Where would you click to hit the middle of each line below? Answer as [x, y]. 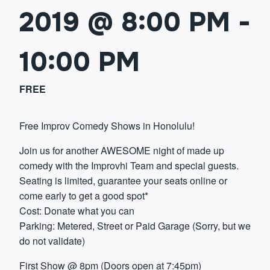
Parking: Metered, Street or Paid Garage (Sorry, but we [135, 226]
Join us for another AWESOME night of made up [122, 150]
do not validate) [52, 241]
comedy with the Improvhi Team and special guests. [129, 165]
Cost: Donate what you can [77, 211]
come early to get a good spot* [84, 196]
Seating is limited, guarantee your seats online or [123, 181]
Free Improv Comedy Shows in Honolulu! [107, 126]
